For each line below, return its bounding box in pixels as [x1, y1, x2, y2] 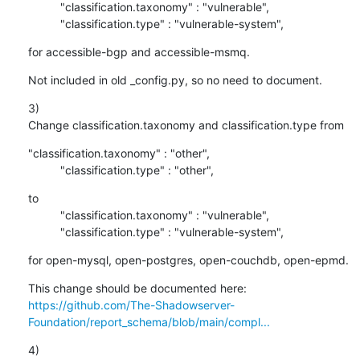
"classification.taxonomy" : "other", [27, 145, 210, 160]
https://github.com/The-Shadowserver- [27, 297, 235, 312]
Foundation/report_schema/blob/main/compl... [27, 314, 270, 329]
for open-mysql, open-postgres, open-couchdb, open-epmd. [27, 252, 349, 267]
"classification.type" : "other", [59, 162, 214, 177]
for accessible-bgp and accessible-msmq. [27, 44, 250, 59]
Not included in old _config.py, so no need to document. [27, 72, 322, 87]
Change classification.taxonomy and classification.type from [27, 117, 344, 132]
